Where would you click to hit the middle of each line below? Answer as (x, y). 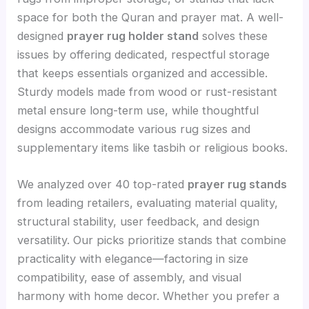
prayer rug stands (238, 184)
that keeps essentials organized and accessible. (143, 73)
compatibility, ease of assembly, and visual (130, 277)
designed (42, 36)
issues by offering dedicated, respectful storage (144, 54)
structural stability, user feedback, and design (139, 221)
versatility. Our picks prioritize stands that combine (152, 240)
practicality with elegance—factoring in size (133, 258)
